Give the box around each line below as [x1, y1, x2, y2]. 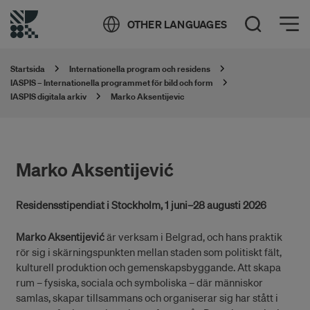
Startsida [10, 63, 45, 75]
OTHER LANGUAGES [127, 17, 227, 31]
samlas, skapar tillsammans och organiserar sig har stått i [16, 291, 278, 304]
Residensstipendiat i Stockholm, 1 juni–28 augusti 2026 [16, 198, 266, 212]
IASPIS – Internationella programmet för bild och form [10, 77, 213, 89]
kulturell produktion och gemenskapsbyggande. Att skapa [16, 260, 281, 274]
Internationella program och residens [69, 63, 210, 75]
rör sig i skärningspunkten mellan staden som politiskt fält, [16, 245, 282, 259]
